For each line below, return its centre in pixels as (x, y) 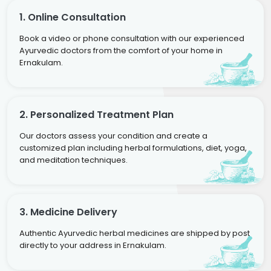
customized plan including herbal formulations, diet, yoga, (133, 148)
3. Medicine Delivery (68, 212)
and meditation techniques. (73, 160)
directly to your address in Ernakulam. (93, 245)
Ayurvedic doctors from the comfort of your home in (121, 50)
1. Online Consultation (73, 17)
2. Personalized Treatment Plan (96, 114)
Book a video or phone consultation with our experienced (132, 38)
